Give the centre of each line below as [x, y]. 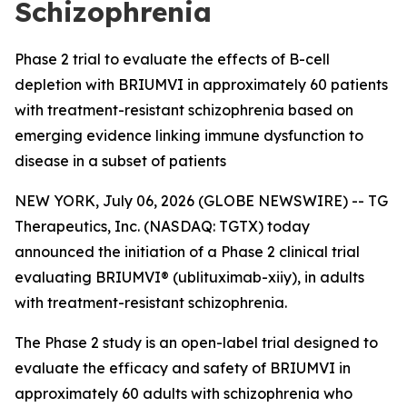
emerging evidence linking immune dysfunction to [189, 135]
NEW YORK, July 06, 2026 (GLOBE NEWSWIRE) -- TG [201, 201]
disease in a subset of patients [120, 161]
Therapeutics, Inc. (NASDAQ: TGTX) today [162, 226]
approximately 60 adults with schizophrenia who [184, 393]
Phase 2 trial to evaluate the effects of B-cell [172, 59]
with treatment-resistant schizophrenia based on [184, 110]
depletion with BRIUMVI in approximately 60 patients [201, 84]
